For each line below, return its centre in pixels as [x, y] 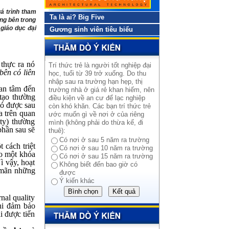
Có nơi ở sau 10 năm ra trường [106, 148]
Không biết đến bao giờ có [98, 164]
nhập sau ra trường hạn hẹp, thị [95, 82]
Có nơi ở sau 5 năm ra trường [104, 140]
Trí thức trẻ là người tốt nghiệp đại [100, 65]
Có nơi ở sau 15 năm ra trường [106, 156]
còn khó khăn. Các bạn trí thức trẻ [99, 106]
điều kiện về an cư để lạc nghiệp [97, 98]
